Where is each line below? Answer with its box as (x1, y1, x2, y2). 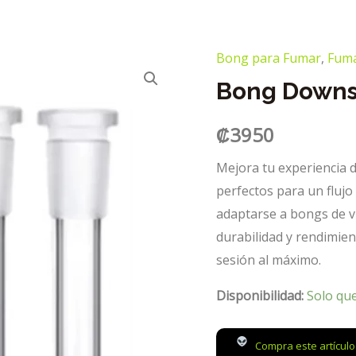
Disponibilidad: (216, 286, 304, 304)
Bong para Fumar (216, 49, 321, 67)
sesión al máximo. (216, 250, 321, 269)
